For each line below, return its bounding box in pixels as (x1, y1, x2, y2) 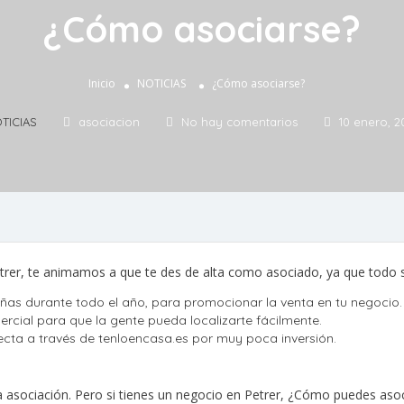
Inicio (87, 76, 115, 92)
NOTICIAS (136, 76, 186, 92)
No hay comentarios (180, 115, 298, 130)
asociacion (78, 115, 140, 130)
